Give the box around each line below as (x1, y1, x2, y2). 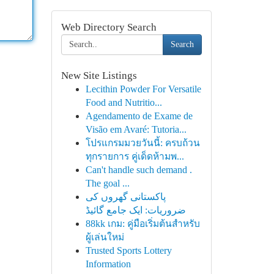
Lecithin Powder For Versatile (85, 84, 201, 94)
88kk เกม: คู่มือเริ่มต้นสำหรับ (85, 218, 200, 229)
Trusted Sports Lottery (85, 245, 172, 256)
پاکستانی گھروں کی (85, 191, 166, 202)
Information (85, 259, 131, 269)
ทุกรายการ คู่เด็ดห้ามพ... (85, 151, 184, 161)
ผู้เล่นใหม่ (85, 232, 124, 242)
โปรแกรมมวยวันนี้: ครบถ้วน (85, 138, 200, 148)
